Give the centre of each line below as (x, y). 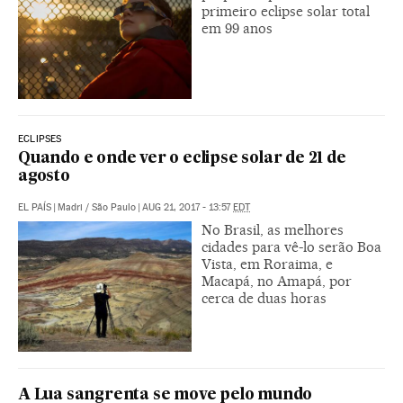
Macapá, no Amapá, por (277, 281)
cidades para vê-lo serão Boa (291, 246)
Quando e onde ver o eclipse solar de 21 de (182, 158)
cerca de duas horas (264, 298)
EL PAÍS (35, 207)
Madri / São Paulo (97, 207)
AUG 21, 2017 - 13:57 (188, 207)
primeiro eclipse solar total (286, 11)
